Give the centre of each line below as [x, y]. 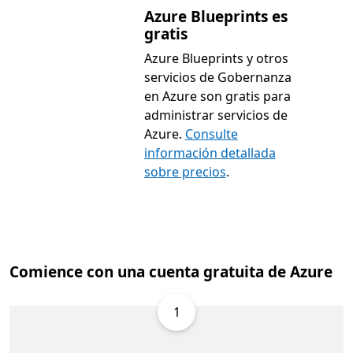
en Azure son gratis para [217, 96]
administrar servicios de [216, 115]
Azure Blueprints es [216, 16]
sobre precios [185, 171]
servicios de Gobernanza [217, 77]
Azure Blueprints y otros [216, 58]
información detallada [210, 152]
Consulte [211, 134]
